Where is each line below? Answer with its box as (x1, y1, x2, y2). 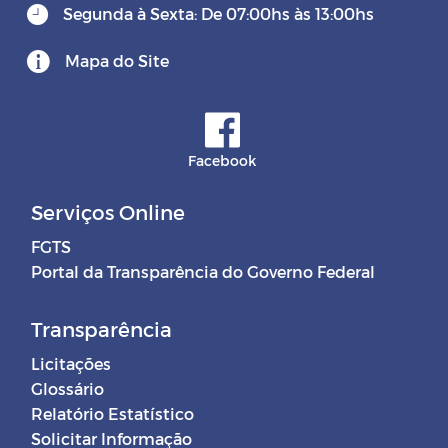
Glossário (31, 378, 104, 398)
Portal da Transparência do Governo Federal (31, 261, 375, 281)
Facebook (188, 151, 256, 169)
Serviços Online (31, 199, 185, 224)
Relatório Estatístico (31, 403, 194, 423)
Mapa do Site (65, 50, 169, 70)
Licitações (31, 353, 111, 373)
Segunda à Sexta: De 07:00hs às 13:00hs (63, 3, 374, 23)
